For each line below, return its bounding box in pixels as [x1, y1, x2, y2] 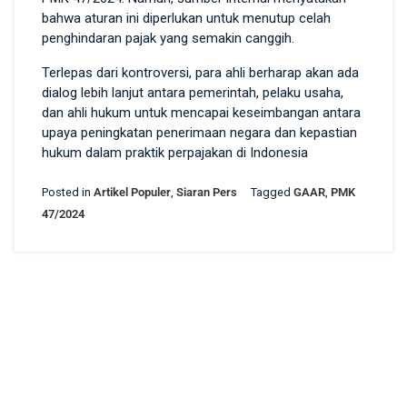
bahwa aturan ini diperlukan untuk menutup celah [42, 9, 331, 26]
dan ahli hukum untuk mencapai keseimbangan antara [42, 104, 361, 121]
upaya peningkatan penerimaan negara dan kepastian [42, 124, 357, 141]
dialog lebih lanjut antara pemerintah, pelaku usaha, [42, 84, 343, 101]
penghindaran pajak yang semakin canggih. [42, 29, 294, 46]
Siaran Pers [176, 184, 237, 199]
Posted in [42, 184, 94, 199]
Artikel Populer [94, 184, 171, 199]
